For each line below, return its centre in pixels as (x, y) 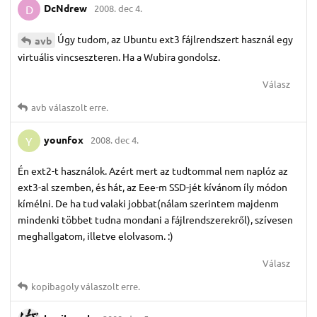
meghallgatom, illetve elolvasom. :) (96, 236)
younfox (64, 139)
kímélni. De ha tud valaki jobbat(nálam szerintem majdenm (148, 203)
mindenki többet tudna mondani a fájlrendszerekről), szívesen (155, 220)
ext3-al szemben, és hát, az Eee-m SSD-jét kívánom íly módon (152, 187)
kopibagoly (55, 287)
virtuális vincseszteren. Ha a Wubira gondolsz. (119, 57)
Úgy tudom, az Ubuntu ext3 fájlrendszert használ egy (175, 39)
